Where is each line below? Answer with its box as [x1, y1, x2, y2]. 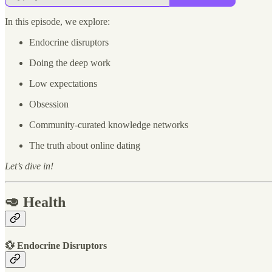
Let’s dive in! [5, 160, 53, 171]
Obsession [29, 98, 69, 109]
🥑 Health [5, 194, 66, 211]
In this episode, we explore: [5, 16, 110, 27]
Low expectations [29, 78, 97, 89]
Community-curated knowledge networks [29, 119, 188, 130]
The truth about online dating [29, 140, 140, 151]
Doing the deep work [29, 57, 110, 68]
